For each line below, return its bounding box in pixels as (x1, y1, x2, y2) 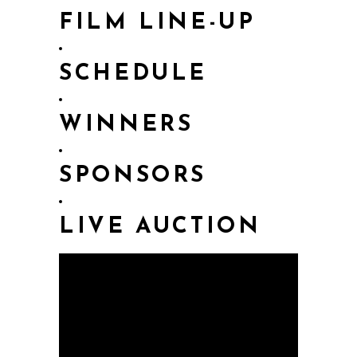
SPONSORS (59, 165, 207, 188)
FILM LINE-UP (59, 12, 256, 35)
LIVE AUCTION (59, 216, 261, 239)
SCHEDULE (59, 63, 208, 86)
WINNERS (59, 114, 194, 137)
